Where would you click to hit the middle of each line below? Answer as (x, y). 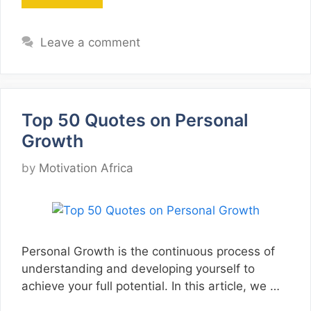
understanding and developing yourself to (138, 268)
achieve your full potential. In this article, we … (151, 286)
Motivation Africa (86, 168)
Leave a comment (91, 43)
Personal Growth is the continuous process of (148, 251)
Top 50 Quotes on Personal (135, 120)
